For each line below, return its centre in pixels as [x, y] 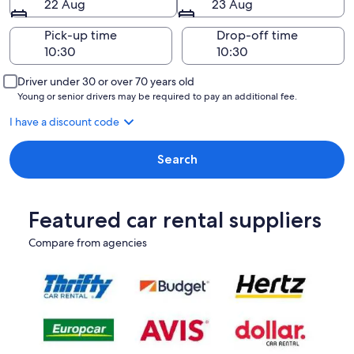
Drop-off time [257, 35]
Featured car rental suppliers [175, 220]
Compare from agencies [88, 243]
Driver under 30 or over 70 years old [106, 81]
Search [177, 159]
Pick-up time [81, 35]
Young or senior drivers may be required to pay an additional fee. [157, 96]
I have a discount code [64, 122]
